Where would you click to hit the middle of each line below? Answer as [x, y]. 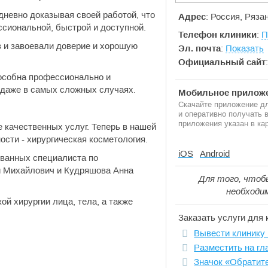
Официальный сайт [222, 62]
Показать [245, 48]
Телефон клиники [217, 34]
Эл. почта [200, 48]
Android [215, 153]
